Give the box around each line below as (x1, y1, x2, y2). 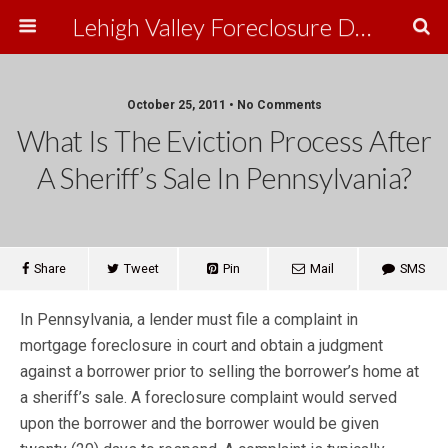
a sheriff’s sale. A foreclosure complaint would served (20, 388, 397, 407)
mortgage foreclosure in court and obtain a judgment (20, 336, 383, 355)
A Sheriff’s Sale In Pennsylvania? (36, 161, 412, 195)
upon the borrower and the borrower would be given (20, 414, 379, 433)
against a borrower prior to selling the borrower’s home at (20, 362, 419, 381)
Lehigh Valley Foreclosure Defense (354, 12, 371, 41)
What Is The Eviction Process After (16, 124, 432, 158)
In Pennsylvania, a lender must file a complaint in (20, 310, 358, 329)
